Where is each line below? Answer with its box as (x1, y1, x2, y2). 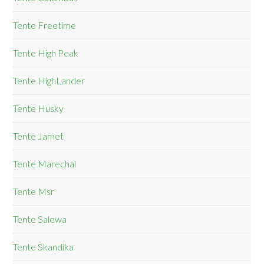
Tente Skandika (13, 241, 74, 253)
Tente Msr (13, 186, 55, 197)
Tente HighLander (13, 75, 85, 87)
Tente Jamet (13, 130, 64, 142)
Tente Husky (13, 103, 64, 114)
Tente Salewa (13, 213, 67, 225)
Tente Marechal (13, 158, 77, 170)
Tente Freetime (13, 19, 77, 31)
